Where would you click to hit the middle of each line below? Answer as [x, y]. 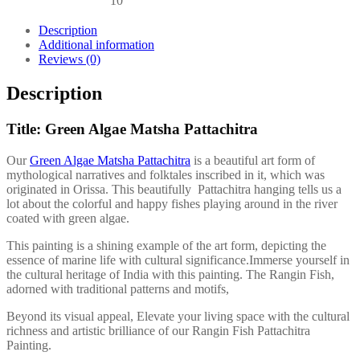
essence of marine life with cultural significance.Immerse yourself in [178, 260]
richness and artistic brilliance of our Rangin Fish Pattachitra [158, 330]
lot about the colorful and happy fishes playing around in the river [172, 203]
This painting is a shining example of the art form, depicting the [166, 245]
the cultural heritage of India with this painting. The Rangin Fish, [170, 274]
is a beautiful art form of [253, 160]
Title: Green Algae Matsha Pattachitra [132, 129]
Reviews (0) [70, 59]
